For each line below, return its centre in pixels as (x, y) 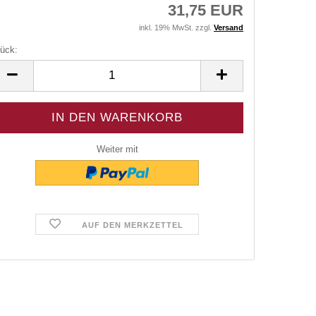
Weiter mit (117, 149)
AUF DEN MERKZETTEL (132, 225)
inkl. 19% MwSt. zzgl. (176, 27)
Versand (229, 27)
